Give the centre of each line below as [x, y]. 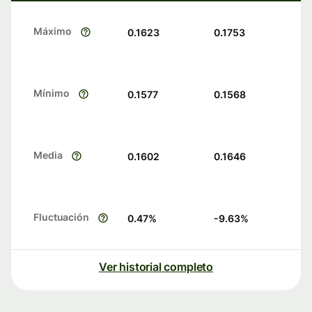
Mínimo [52, 93]
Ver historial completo [156, 267]
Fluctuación [62, 217]
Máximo [53, 31]
